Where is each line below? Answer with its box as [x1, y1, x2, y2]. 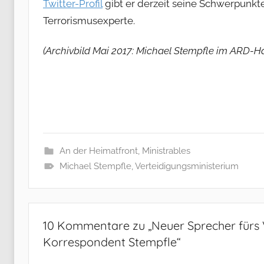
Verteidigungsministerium [134, 161, 239, 172]
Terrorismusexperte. [43, 15, 135, 27]
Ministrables [141, 146, 190, 157]
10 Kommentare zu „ [43, 218, 151, 233]
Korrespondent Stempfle [43, 235, 177, 250]
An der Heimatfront [59, 146, 138, 157]
